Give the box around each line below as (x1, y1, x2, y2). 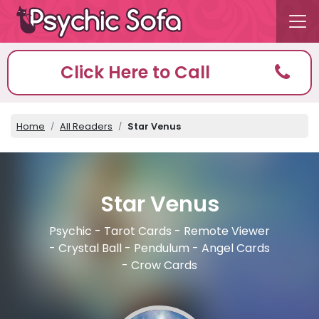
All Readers (60, 120, 113, 132)
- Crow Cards (122, 257, 197, 274)
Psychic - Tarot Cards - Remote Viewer (49, 223, 270, 240)
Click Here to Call (60, 61, 210, 84)
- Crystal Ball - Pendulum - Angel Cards (49, 240, 270, 257)
